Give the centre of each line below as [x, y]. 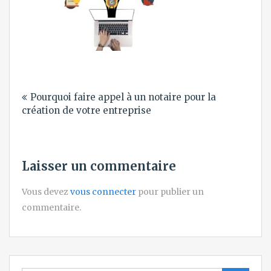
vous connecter [103, 192]
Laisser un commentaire [99, 166]
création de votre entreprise [87, 110]
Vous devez [46, 192]
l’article [49, 125]
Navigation [63, 85]
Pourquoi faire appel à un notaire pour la [123, 97]
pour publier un [170, 192]
